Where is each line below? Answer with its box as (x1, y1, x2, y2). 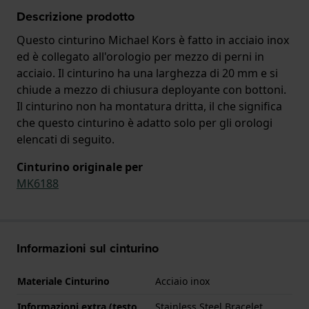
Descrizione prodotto (17, 7, 134, 26)
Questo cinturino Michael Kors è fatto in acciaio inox (17, 32, 289, 48)
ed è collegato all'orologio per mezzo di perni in (17, 48, 264, 64)
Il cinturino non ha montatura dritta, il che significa (17, 98, 282, 114)
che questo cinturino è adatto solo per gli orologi (17, 114, 272, 130)
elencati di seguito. (17, 131, 114, 147)
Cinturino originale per (17, 159, 143, 175)
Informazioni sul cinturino (17, 239, 159, 257)
